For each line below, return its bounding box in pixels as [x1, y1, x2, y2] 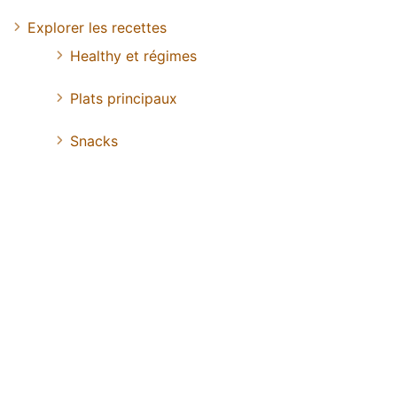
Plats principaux [70, 90, 177, 108]
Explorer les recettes [27, 19, 167, 37]
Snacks [70, 132, 118, 151]
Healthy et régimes [70, 47, 197, 66]
